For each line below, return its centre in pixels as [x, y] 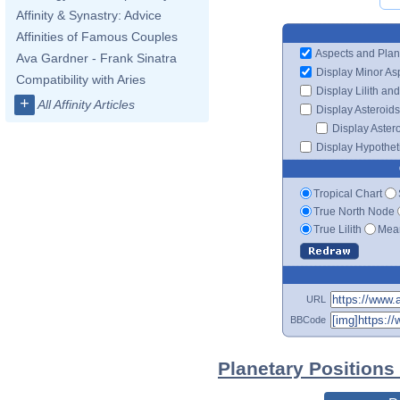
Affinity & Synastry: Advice [89, 15]
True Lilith [337, 229]
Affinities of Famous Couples [97, 37]
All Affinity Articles [86, 104]
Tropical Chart [348, 193]
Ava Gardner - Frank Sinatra [96, 58]
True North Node [354, 211]
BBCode [308, 319]
